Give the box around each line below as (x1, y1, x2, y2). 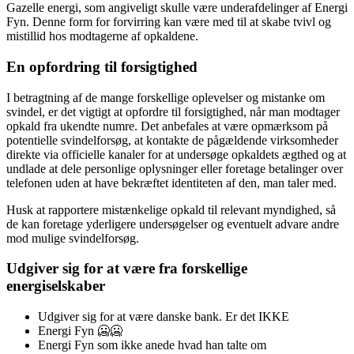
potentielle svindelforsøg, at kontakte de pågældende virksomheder (6, 133, 338, 147)
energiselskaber (6, 277, 105, 295)
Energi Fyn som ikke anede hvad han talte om (38, 337, 266, 352)
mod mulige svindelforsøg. (6, 231, 139, 245)
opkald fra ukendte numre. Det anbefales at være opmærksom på (6, 119, 328, 133)
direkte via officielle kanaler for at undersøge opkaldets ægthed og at (6, 147, 346, 161)
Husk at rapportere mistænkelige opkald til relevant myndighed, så (6, 202, 336, 217)
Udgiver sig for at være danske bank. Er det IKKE (38, 309, 289, 323)
